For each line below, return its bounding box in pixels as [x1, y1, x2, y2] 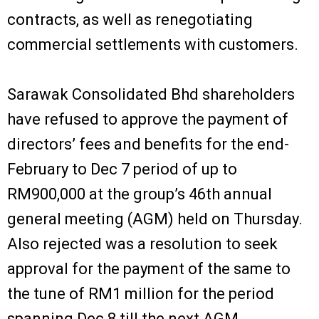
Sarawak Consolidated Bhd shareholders [7, 85, 295, 103]
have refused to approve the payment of [7, 110, 288, 128]
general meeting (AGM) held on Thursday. [7, 209, 303, 228]
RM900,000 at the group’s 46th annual [7, 184, 272, 203]
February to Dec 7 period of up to [7, 159, 237, 178]
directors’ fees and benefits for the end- [7, 135, 289, 153]
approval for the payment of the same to [7, 259, 291, 278]
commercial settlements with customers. [7, 35, 298, 53]
